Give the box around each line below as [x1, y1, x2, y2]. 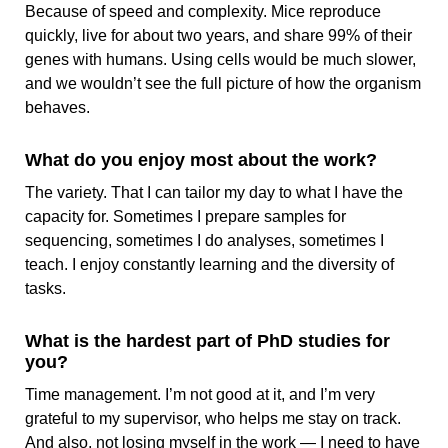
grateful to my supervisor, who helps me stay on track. [25, 410, 401, 428]
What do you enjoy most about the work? [25, 150, 377, 171]
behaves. [25, 99, 94, 117]
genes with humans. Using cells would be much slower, [25, 51, 416, 69]
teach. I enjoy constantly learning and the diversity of [25, 256, 394, 274]
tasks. [25, 280, 70, 298]
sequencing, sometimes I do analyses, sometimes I [25, 232, 384, 250]
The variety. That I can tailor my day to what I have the [25, 184, 403, 202]
